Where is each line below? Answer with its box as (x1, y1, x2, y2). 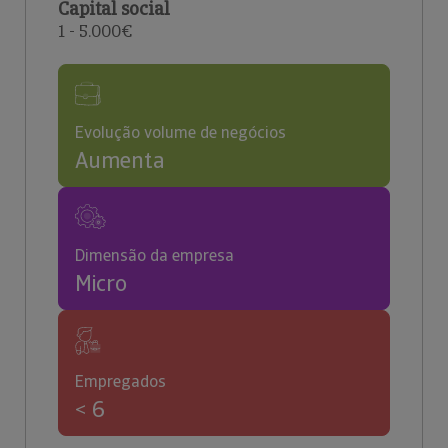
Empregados (75, 371, 166, 392)
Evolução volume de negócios (75, 122, 286, 143)
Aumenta (75, 146, 165, 175)
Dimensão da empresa (75, 245, 234, 266)
